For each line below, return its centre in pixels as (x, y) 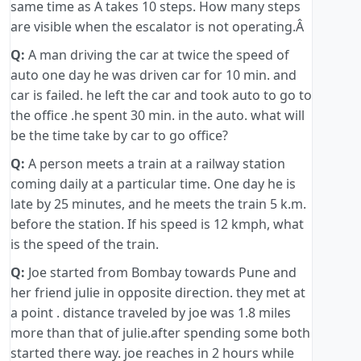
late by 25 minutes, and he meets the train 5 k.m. (158, 204)
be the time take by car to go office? (119, 136)
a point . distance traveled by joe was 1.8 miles (151, 313)
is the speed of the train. (85, 245)
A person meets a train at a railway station (155, 164)
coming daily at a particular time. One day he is (153, 184)
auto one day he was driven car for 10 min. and (154, 75)
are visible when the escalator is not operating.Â (159, 27)
